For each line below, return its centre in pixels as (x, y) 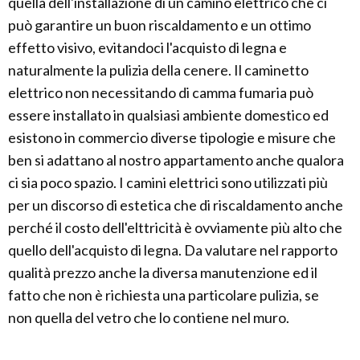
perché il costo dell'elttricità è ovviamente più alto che (175, 228)
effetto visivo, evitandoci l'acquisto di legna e (147, 48)
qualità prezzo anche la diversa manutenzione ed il (163, 273)
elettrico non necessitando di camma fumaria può (161, 93)
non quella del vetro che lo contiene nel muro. (149, 318)
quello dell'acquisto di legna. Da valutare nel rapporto (173, 250)
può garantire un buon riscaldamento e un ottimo (160, 25)
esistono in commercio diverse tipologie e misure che (172, 138)
